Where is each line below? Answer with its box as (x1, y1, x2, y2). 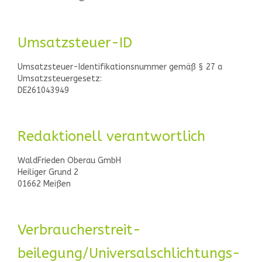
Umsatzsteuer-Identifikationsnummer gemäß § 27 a (18, 61, 222, 72)
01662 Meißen (18, 178, 71, 189)
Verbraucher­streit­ (18, 221, 141, 238)
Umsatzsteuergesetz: (18, 73, 102, 84)
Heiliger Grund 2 (18, 167, 78, 177)
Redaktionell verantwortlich (18, 127, 205, 144)
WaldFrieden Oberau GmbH (18, 155, 121, 166)
